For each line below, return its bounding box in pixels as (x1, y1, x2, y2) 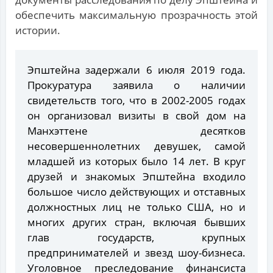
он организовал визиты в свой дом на (27, 108, 246, 123)
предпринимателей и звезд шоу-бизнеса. (27, 246, 246, 260)
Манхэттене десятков (27, 124, 246, 138)
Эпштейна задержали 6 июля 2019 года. (27, 63, 246, 77)
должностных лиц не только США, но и (27, 200, 246, 214)
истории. (15, 23, 60, 38)
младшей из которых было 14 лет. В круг (27, 154, 246, 169)
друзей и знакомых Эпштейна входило (27, 169, 246, 184)
